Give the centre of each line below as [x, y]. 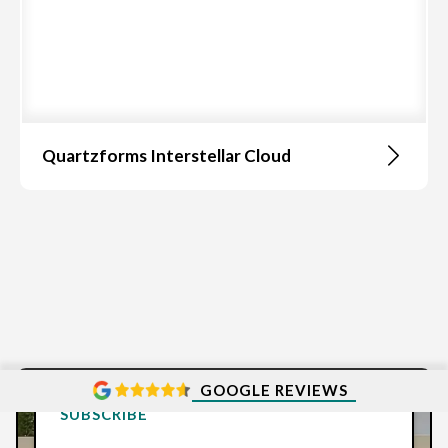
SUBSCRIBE [104, 414]
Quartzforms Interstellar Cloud [166, 155]
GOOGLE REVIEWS [274, 390]
